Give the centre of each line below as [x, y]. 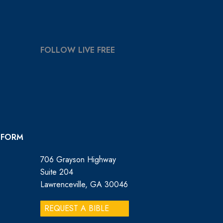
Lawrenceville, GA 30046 [84, 184]
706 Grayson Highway [78, 160]
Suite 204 [57, 172]
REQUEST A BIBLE [76, 208]
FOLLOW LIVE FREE [78, 50]
